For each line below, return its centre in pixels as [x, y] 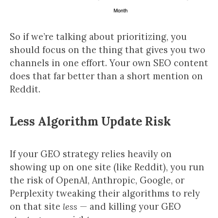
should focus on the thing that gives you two [108, 50]
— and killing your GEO [129, 207]
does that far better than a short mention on [106, 76]
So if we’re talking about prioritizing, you [98, 37]
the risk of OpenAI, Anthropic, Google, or [97, 180]
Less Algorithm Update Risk [90, 121]
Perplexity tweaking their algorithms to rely [105, 193]
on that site [36, 207]
